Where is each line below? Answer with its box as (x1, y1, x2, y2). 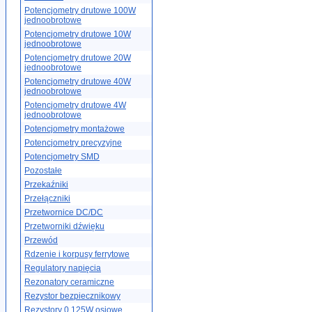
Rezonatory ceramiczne (24, 277, 114, 287)
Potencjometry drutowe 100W (24, 6, 136, 15)
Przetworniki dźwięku (24, 221, 104, 231)
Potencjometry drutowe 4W (24, 100, 126, 110)
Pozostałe (24, 166, 62, 175)
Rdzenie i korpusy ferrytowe (24, 249, 130, 259)
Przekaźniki (24, 180, 68, 189)
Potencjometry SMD (24, 152, 100, 162)
